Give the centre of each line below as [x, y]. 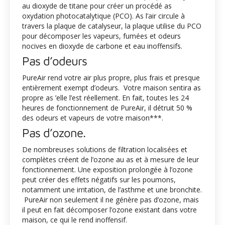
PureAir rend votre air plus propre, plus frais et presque [111, 78]
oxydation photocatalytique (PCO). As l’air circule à [103, 16]
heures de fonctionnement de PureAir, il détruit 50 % [107, 108]
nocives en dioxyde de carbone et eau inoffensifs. [102, 46]
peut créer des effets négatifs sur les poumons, [99, 180]
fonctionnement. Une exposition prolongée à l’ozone [107, 170]
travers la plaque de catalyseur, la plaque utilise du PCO [112, 26]
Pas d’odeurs [54, 61]
